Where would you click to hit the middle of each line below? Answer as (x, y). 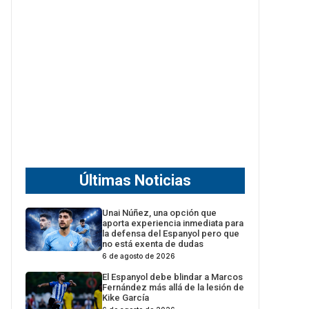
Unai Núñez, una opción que (160, 213)
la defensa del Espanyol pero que (171, 233)
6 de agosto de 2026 (139, 256)
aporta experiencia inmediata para (173, 223)
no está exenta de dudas (153, 244)
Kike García (126, 298)
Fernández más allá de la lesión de (173, 287)
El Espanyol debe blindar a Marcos (173, 277)
